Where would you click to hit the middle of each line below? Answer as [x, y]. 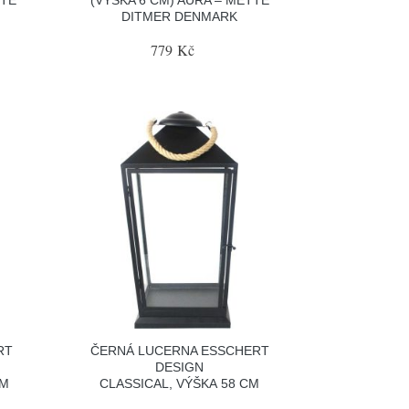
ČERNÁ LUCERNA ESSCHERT [179, 351]
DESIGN [180, 367]
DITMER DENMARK [180, 16]
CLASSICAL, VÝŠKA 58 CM [180, 383]
